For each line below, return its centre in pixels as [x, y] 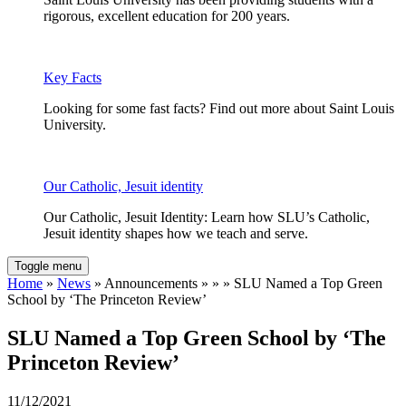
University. [75, 125]
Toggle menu [48, 266]
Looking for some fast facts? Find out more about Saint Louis [219, 109]
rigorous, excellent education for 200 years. [167, 16]
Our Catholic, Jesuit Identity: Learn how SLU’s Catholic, [207, 217]
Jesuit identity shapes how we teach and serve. [176, 234]
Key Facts [72, 78]
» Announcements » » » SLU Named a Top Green [237, 284]
